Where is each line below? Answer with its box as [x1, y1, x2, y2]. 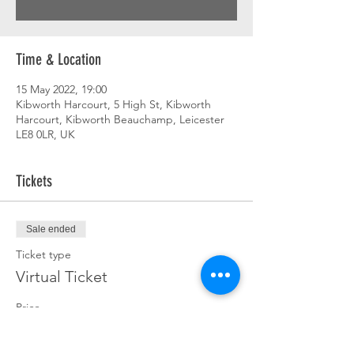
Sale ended [26, 224, 76, 235]
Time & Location [16, 50, 101, 69]
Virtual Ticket [16, 267, 107, 286]
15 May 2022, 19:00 [16, 82, 107, 96]
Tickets [16, 171, 52, 190]
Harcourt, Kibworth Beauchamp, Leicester [16, 112, 224, 126]
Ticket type [16, 247, 71, 262]
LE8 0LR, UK [16, 127, 75, 141]
